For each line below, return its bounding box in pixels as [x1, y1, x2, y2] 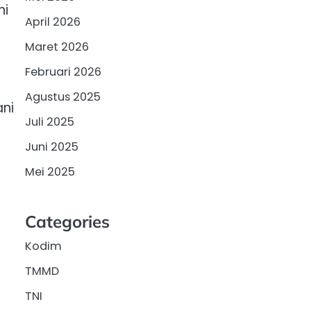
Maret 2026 [25, 38, 89, 55]
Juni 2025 [25, 138, 78, 155]
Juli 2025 [25, 113, 74, 130]
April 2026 [25, 13, 81, 30]
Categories [25, 210, 110, 232]
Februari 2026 [25, 63, 101, 80]
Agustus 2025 [25, 88, 101, 105]
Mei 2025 [25, 163, 75, 180]
